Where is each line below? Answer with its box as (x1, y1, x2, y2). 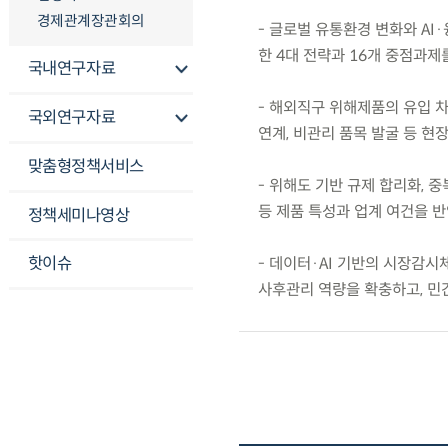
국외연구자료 (27, 107, 116, 129)
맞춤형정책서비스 (27, 155, 144, 177)
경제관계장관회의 (36, 11, 145, 30)
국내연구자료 (27, 58, 116, 80)
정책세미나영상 (27, 204, 130, 226)
